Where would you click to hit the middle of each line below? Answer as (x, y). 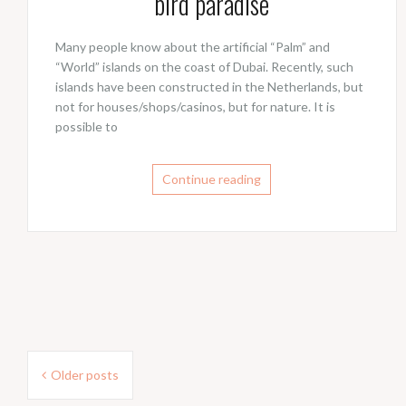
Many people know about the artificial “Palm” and (193, 46)
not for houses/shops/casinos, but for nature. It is (195, 106)
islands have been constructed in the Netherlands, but (209, 86)
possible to (87, 126)
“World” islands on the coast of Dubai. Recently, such (204, 66)
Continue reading (212, 179)
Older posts (85, 375)
